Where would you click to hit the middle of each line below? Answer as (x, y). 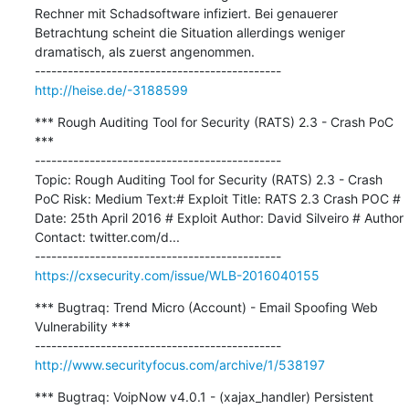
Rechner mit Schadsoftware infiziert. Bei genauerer (186, 13)
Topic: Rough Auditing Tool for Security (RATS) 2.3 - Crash (208, 179)
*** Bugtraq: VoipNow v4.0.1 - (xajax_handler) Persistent (204, 396)
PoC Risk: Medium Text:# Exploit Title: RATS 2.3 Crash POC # (217, 198)
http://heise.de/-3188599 (111, 89)
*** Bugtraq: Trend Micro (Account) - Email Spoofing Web (206, 307)
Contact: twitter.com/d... (107, 236)
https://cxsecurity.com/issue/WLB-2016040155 (177, 275)
